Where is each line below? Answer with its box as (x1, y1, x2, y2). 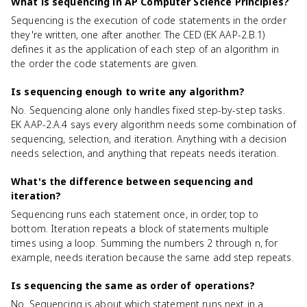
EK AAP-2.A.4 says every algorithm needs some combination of (11, 118, 296, 131)
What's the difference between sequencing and (11, 175, 253, 188)
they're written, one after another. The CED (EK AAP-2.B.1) (11, 28, 265, 41)
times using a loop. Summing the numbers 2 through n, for (11, 236, 278, 249)
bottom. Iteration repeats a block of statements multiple (11, 222, 269, 235)
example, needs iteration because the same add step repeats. (11, 251, 294, 264)
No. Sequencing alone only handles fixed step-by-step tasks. (11, 103, 285, 116)
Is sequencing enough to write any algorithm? (11, 85, 245, 98)
